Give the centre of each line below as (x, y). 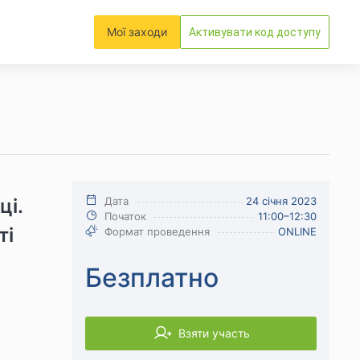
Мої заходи (137, 32)
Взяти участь (214, 333)
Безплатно (152, 278)
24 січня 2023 (281, 201)
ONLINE (297, 231)
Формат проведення (157, 231)
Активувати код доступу (255, 32)
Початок (125, 216)
